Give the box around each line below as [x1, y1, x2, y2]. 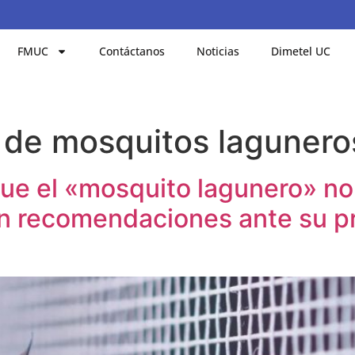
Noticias [197, 43, 240, 59]
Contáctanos [99, 43, 166, 59]
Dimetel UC [271, 43, 331, 59]
